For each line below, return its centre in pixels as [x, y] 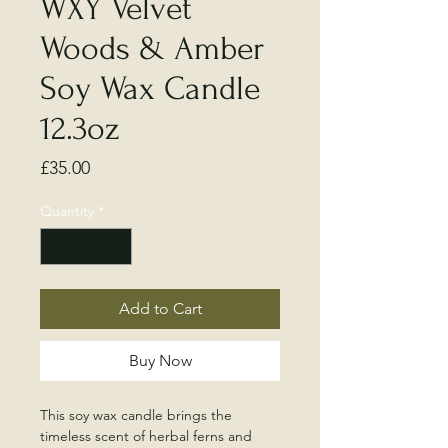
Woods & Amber [152, 48]
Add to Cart [160, 308]
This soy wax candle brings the [136, 415]
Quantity [67, 211]
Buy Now [160, 360]
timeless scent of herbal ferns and [146, 436]
